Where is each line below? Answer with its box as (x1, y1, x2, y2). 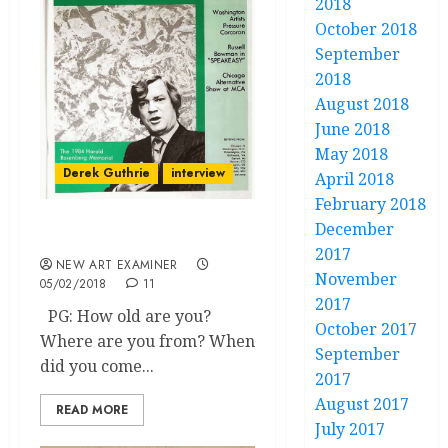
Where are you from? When (40, 330, 255, 352)
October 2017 (315, 318, 418, 340)
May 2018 (315, 143, 389, 165)
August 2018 (315, 93, 410, 115)
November (315, 268, 398, 290)
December (315, 218, 395, 240)
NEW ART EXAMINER (56, 256, 178, 274)
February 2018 (315, 193, 427, 215)
